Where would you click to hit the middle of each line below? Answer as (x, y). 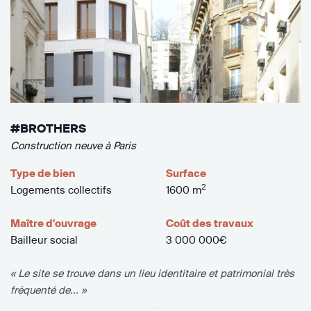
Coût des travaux (209, 223)
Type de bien (43, 173)
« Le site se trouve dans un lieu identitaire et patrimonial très (152, 273)
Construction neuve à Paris (73, 145)
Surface (186, 173)
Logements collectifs (61, 190)
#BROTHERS (48, 128)
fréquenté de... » (48, 289)
